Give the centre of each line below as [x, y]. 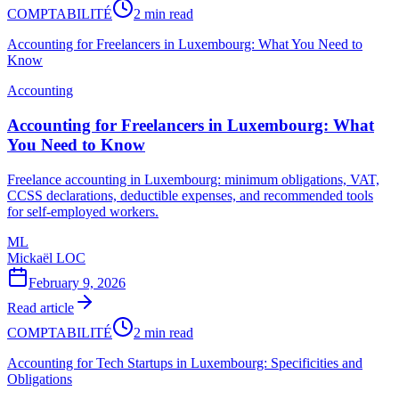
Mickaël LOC [46, 257]
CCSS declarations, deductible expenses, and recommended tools [190, 195]
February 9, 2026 [77, 282]
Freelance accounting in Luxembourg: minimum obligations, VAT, [193, 179]
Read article [41, 307]
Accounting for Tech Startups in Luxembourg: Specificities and [185, 362]
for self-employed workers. [83, 211]
